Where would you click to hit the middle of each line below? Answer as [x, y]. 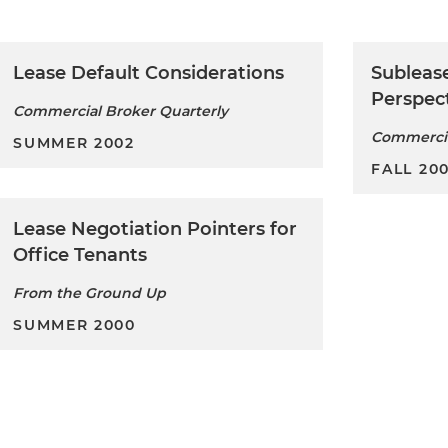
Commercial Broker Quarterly [121, 111]
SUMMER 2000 [74, 325]
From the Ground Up [90, 293]
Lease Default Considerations [149, 73]
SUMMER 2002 [74, 143]
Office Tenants [80, 255]
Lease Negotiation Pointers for [155, 229]
